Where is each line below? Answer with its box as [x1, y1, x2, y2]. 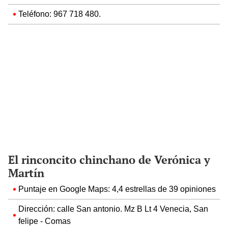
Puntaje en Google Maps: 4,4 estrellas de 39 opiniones [18, 184, 216, 194]
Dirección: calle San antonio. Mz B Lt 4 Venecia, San [18, 204, 208, 214]
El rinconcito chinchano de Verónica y [8, 152, 210, 167]
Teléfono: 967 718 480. [18, 9, 101, 19]
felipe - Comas [18, 216, 71, 226]
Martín [8, 165, 44, 180]
